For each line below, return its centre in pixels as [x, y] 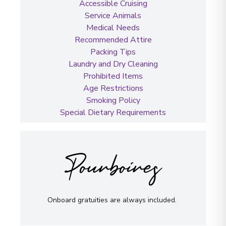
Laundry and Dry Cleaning [113, 64]
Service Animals [113, 15]
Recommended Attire [113, 40]
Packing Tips [113, 52]
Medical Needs [113, 27]
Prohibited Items [113, 76]
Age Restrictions [113, 88]
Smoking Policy [113, 100]
